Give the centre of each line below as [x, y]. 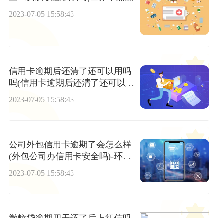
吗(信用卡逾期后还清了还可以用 [71, 82]
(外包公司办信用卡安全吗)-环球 [70, 156]
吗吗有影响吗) [36, 94]
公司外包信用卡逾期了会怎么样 [70, 144]
